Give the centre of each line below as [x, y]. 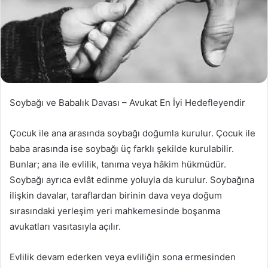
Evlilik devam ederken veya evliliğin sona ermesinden [123, 257]
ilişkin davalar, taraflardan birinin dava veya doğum [116, 196]
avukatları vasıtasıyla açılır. [65, 227]
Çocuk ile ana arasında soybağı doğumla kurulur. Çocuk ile [133, 133]
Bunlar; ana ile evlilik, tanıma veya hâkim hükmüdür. [118, 165]
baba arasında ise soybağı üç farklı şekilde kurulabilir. [122, 149]
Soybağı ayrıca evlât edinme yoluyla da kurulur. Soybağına [132, 180]
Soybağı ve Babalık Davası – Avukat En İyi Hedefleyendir [127, 103]
